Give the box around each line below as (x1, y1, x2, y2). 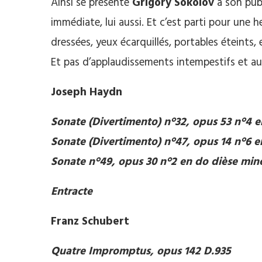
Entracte (51, 182, 95, 201)
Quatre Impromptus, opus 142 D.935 (51, 242, 237, 260)
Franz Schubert (51, 212, 129, 230)
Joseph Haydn (51, 83, 122, 101)
